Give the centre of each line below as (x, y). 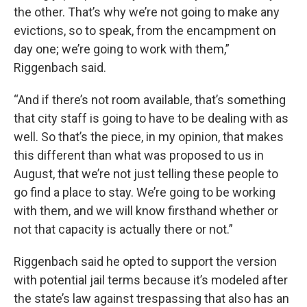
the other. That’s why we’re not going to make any (147, 12)
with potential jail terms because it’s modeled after (151, 280)
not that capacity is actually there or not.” (123, 230)
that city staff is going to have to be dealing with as (151, 119)
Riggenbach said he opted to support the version (145, 262)
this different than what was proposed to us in (139, 156)
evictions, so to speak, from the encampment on (145, 31)
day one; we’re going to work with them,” (122, 49)
